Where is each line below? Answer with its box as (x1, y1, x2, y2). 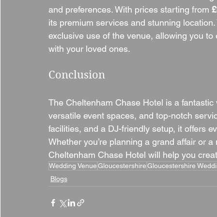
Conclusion (48, 68, 105, 81)
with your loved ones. (48, 44, 130, 54)
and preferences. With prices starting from (48, 4, 212, 15)
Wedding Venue (49, 162, 97, 170)
